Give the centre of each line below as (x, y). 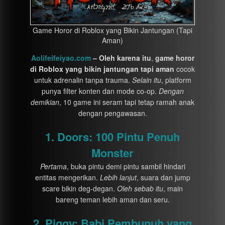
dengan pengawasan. (113, 113)
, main (173, 188)
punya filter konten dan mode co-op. (100, 91)
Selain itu (146, 80)
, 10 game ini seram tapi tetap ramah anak (127, 102)
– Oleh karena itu (121, 58)
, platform (176, 80)
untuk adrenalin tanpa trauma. (83, 80)
